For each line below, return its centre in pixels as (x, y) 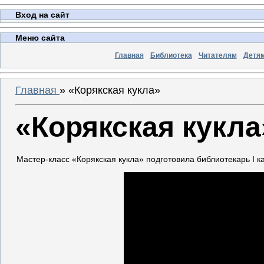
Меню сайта (40, 38)
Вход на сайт (42, 15)
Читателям (217, 55)
